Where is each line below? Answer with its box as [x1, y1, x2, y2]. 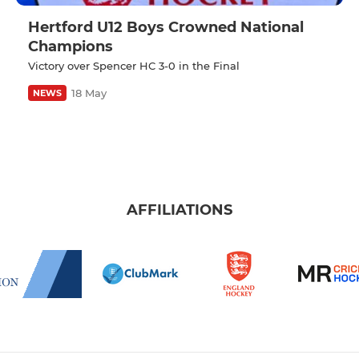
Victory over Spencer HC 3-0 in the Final [28, 58, 240, 72]
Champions [28, 37, 113, 55]
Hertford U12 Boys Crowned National [28, 18, 304, 36]
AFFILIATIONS [127, 201, 232, 220]
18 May [71, 86, 107, 99]
